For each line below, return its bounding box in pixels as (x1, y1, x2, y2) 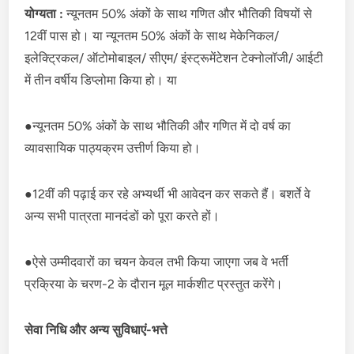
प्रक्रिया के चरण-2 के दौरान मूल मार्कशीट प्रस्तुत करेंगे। (24, 276, 284, 292)
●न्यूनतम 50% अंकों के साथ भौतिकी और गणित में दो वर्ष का (24, 118, 292, 134)
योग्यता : (24, 6, 67, 21)
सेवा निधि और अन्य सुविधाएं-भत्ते (24, 322, 168, 337)
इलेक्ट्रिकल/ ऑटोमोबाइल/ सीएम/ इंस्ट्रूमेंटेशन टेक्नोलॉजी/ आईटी (24, 50, 324, 66)
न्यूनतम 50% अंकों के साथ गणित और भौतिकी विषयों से (66, 6, 313, 21)
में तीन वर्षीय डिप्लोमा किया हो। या (24, 72, 178, 88)
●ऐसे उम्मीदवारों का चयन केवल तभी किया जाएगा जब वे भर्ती (24, 254, 289, 269)
